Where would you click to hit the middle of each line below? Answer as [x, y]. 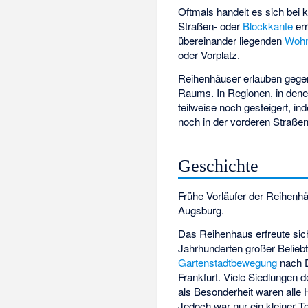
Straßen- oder [211, 25]
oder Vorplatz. [209, 54]
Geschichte [219, 166]
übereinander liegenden [232, 40]
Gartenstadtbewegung [228, 263]
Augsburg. [201, 210]
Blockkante [268, 25]
